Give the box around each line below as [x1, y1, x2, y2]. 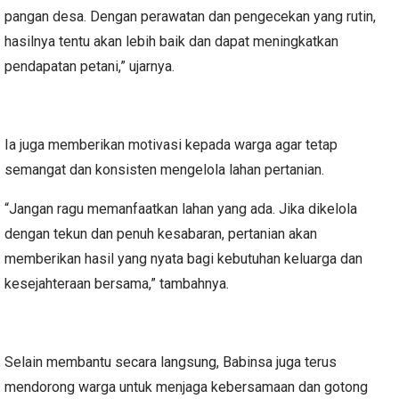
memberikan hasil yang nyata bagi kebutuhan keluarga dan [4, 250, 362, 268]
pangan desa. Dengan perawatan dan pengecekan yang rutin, [4, 8, 376, 26]
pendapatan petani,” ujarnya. [4, 58, 175, 76]
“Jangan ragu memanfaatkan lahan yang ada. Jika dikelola [4, 200, 357, 218]
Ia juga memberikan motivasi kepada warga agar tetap [4, 136, 338, 154]
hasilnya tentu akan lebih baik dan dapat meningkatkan [4, 33, 338, 51]
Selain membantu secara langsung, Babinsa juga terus [4, 354, 337, 371]
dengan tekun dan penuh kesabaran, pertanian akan [4, 225, 317, 243]
